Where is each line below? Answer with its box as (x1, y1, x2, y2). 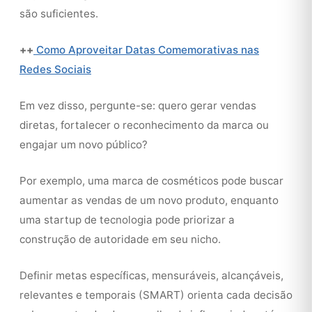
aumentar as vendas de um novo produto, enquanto (19, 194, 279, 207)
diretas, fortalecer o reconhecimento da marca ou (19, 118, 269, 132)
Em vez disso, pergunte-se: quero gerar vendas (19, 99, 256, 112)
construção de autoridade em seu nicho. (19, 233, 221, 246)
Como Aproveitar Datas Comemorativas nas (33, 43, 259, 56)
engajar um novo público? (19, 138, 148, 151)
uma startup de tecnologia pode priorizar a (19, 213, 235, 226)
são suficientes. (19, 7, 98, 20)
